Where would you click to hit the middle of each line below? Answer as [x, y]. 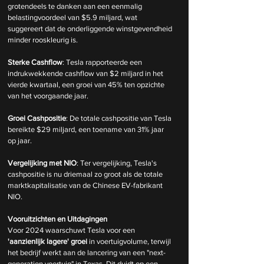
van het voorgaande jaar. [48, 96]
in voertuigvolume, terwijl [130, 242]
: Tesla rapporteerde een [103, 62]
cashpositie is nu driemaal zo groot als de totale [86, 174]
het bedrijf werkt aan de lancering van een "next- [87, 253]
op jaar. [20, 141]
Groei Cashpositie [37, 118]
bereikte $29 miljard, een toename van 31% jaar [87, 130]
